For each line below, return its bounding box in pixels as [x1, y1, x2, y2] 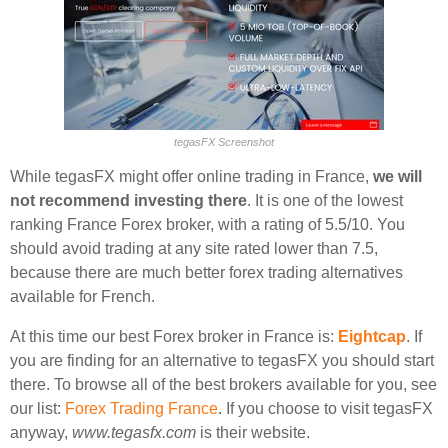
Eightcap [338, 328, 406, 345]
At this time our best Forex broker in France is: [10, 328, 338, 345]
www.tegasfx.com [72, 424, 196, 441]
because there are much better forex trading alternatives [10, 264, 403, 281]
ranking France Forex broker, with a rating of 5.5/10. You [10, 216, 405, 233]
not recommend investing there [10, 192, 247, 209]
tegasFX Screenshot [174, 136, 274, 148]
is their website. [196, 424, 310, 441]
